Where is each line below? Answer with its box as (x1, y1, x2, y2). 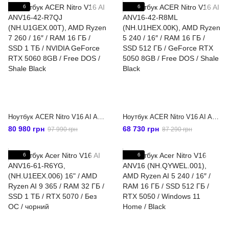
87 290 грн (162, 126, 192, 133)
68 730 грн (123, 125, 159, 133)
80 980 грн (8, 125, 44, 133)
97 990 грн (48, 126, 78, 133)
